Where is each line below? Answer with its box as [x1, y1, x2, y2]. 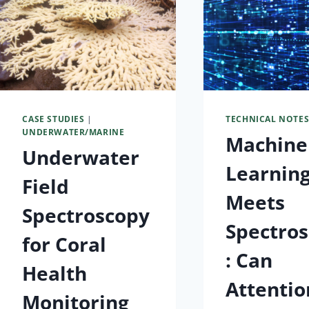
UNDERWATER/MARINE [22, 126, 125, 138]
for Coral [22, 231, 107, 258]
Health [22, 260, 88, 287]
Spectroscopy [22, 202, 150, 229]
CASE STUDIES [22, 113, 85, 125]
